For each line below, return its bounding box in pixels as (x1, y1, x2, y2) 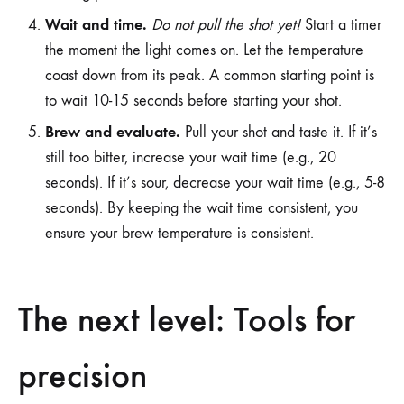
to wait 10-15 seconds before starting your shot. (45, 91, 342, 110)
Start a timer (300, 15, 381, 34)
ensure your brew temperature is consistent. (45, 224, 314, 243)
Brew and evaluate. (45, 122, 180, 142)
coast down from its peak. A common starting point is (45, 66, 374, 85)
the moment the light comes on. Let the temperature (45, 41, 363, 60)
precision (18, 353, 147, 397)
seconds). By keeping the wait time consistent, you (45, 198, 358, 217)
